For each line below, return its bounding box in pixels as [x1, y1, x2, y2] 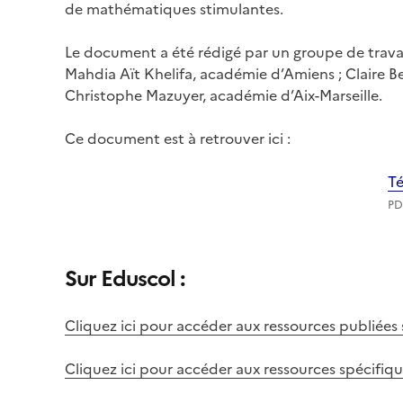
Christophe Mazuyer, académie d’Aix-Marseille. [65, 85, 382, 107]
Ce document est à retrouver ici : [65, 128, 294, 150]
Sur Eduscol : [65, 263, 184, 296]
